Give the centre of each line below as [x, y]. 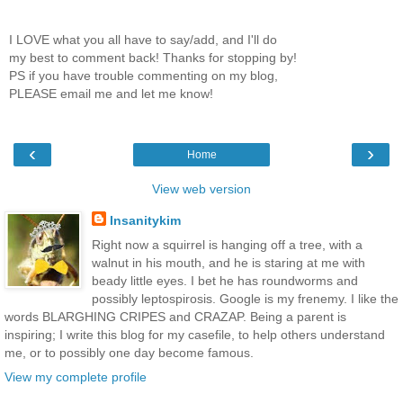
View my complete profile [76, 377]
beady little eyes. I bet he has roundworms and [224, 280]
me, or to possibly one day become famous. [129, 352]
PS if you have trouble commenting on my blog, [143, 76]
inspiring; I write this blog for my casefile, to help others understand [195, 334]
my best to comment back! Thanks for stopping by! [153, 58]
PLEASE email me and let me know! [111, 94]
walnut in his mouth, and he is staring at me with [228, 262]
